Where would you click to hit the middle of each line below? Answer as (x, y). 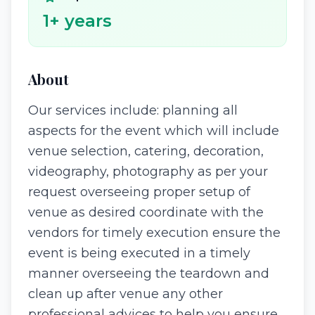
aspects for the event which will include (154, 131)
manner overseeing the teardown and (149, 274)
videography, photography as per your (148, 172)
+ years (81, 21)
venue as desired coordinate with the (146, 212)
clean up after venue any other (126, 294)
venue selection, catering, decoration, (146, 151)
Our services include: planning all (133, 110)
